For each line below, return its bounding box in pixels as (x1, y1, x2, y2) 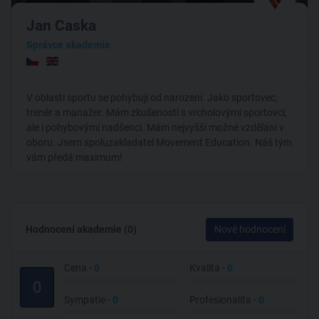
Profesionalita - (189, 293, 259, 305)
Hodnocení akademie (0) (26, 223, 137, 235)
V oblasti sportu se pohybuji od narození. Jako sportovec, (26, 91, 278, 103)
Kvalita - (189, 262, 228, 274)
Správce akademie (26, 38, 110, 51)
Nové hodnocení (214, 223, 286, 235)
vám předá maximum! (26, 151, 122, 163)
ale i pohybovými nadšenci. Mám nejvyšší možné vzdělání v (26, 121, 284, 133)
